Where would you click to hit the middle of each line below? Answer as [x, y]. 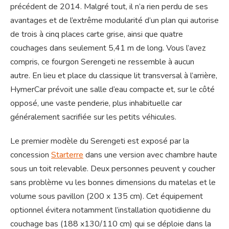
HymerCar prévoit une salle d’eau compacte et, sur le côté [112, 89]
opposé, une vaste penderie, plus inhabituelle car [96, 103]
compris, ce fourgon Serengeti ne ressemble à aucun [102, 62]
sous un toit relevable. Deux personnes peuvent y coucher [113, 168]
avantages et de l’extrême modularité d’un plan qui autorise [114, 20]
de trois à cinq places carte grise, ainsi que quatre [97, 34]
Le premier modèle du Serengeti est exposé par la [100, 141]
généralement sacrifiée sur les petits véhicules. [93, 117]
